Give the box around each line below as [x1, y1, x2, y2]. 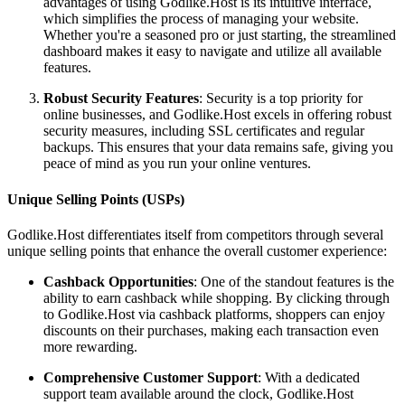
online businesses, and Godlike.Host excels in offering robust [43, 107, 391, 123]
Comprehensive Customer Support [43, 369, 258, 385]
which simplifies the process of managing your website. [43, 11, 359, 27]
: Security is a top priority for [199, 90, 363, 107]
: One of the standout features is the [193, 273, 394, 289]
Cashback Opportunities [43, 273, 193, 289]
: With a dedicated [258, 369, 360, 385]
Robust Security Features [43, 90, 199, 107]
